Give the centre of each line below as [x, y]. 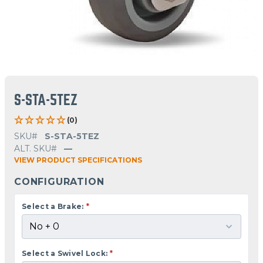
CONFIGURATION [59, 181]
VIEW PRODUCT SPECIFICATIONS [78, 160]
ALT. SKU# [36, 148]
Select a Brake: [53, 206]
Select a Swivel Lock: [65, 253]
